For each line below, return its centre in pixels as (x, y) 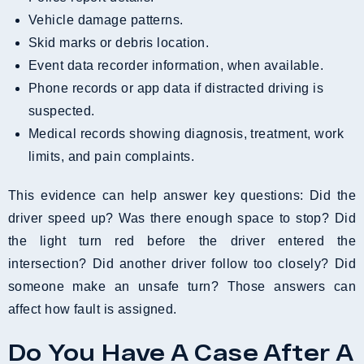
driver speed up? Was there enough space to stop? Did (182, 218)
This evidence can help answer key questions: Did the (182, 195)
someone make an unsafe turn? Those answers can (182, 286)
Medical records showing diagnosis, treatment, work (34, 133)
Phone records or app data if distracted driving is (33, 88)
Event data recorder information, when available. (181, 65)
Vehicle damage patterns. (110, 19)
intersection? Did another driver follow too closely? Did (182, 263)
